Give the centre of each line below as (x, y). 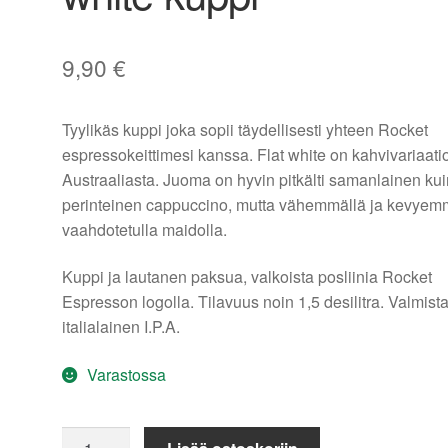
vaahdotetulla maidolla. (145, 229)
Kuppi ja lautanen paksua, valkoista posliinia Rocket (247, 277)
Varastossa (126, 374)
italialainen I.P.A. (121, 327)
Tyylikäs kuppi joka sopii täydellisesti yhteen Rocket (245, 129)
